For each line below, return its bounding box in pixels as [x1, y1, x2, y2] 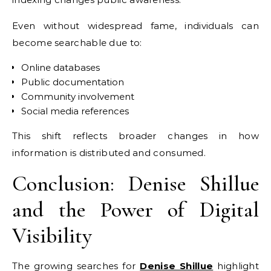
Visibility [12, 222, 92, 249]
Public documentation [21, 76, 124, 88]
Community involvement [21, 90, 134, 102]
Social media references [21, 105, 129, 117]
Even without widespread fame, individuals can [12, 19, 259, 31]
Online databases [21, 61, 100, 73]
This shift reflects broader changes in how [12, 129, 259, 142]
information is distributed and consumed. [12, 146, 206, 158]
